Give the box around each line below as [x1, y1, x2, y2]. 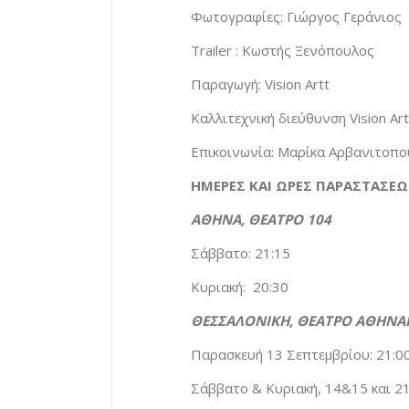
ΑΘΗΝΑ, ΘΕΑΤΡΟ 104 [191, 210, 331, 229]
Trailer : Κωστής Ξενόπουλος [191, 41, 374, 60]
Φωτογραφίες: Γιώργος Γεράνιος [191, 7, 402, 26]
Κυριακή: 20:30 [191, 278, 288, 297]
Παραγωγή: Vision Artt [191, 75, 330, 94]
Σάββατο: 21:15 [191, 244, 290, 263]
